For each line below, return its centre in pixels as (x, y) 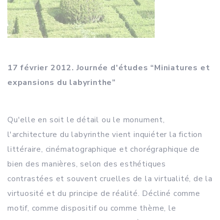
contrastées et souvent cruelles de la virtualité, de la (110, 179)
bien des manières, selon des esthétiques (87, 164)
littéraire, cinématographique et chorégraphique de (104, 149)
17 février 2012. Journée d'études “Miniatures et (109, 68)
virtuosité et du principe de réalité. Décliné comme (104, 193)
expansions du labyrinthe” (62, 82)
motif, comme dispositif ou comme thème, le (92, 208)
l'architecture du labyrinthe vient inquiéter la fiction (105, 135)
